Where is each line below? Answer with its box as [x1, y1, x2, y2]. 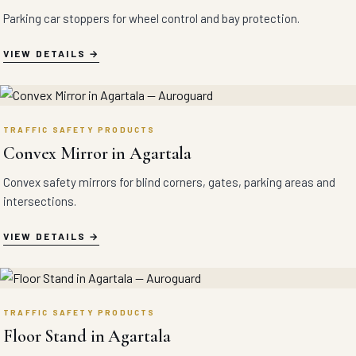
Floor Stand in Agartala [3, 326, 171, 346]
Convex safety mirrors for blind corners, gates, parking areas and [3, 175, 335, 189]
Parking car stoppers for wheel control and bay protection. [3, 11, 300, 25]
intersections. [3, 194, 76, 208]
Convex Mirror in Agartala [3, 143, 192, 164]
